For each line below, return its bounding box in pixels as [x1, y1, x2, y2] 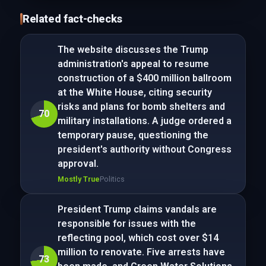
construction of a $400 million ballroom [57, 72, 232, 84]
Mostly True [57, 175, 100, 183]
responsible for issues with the [57, 218, 196, 229]
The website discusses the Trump [57, 44, 208, 55]
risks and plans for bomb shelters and [57, 101, 225, 112]
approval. [57, 158, 99, 169]
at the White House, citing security [57, 87, 212, 98]
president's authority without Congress [57, 144, 232, 155]
